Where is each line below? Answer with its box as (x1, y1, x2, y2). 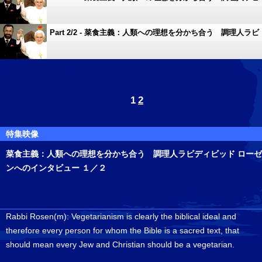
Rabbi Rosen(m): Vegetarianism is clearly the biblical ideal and (6, 212, 236, 221)
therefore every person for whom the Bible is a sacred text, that (6, 226, 239, 235)
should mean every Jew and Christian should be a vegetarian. (6, 240, 235, 249)
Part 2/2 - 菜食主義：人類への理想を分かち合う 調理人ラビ (50, 28, 259, 37)
